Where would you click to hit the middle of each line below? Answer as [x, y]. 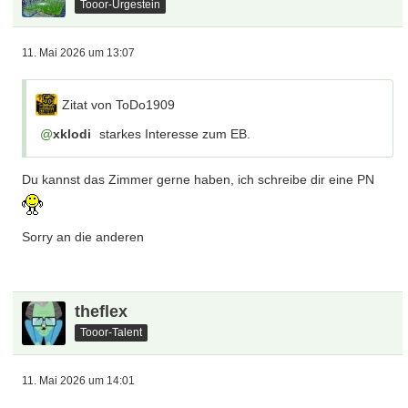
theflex [102, 311]
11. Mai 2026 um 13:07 [79, 53]
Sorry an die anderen [83, 237]
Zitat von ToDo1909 [119, 105]
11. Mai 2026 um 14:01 [79, 381]
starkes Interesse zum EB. [173, 134]
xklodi [72, 134]
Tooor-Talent [112, 332]
